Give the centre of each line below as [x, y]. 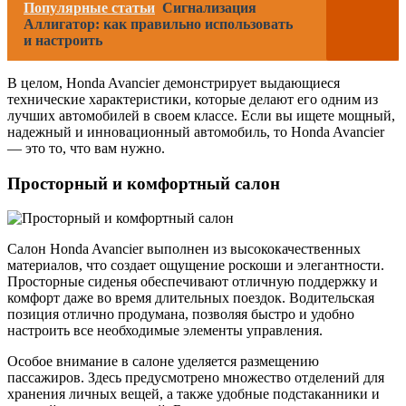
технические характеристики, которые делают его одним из [193, 99]
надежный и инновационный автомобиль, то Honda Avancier [196, 131]
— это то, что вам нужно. [86, 148]
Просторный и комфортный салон [144, 183]
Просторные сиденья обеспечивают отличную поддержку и [193, 282]
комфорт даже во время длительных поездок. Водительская [191, 298]
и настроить [63, 40]
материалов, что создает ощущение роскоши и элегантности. [196, 266]
